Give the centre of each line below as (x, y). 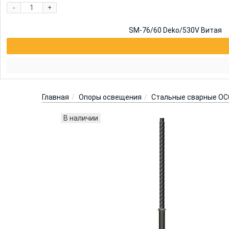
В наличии (81, 118)
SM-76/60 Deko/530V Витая (175, 30)
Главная (56, 97)
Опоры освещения (110, 97)
